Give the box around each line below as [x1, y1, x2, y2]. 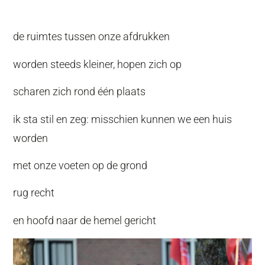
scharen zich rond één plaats [13, 85, 146, 98]
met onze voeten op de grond [13, 159, 148, 172]
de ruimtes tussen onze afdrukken [13, 30, 170, 43]
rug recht [13, 186, 55, 199]
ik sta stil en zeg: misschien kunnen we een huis [13, 112, 232, 125]
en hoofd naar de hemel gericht [13, 214, 157, 227]
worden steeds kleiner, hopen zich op [13, 57, 182, 70]
